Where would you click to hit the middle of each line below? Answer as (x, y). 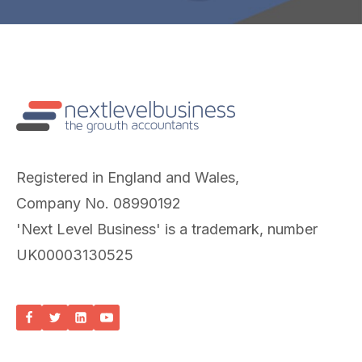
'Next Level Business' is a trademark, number (167, 229)
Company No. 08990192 (99, 203)
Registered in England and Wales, (128, 177)
